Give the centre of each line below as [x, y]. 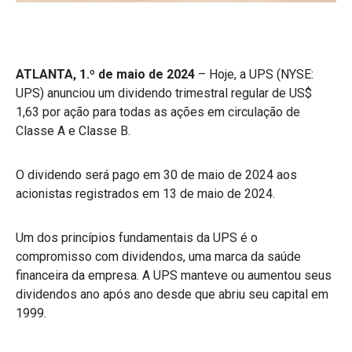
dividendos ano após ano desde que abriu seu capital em [172, 294]
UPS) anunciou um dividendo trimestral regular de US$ [164, 93]
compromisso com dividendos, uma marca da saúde [158, 256]
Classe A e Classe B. [73, 130]
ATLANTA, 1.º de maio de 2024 [105, 74]
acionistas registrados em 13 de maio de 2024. [147, 193]
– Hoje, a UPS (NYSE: [254, 74]
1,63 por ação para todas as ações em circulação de [158, 112]
